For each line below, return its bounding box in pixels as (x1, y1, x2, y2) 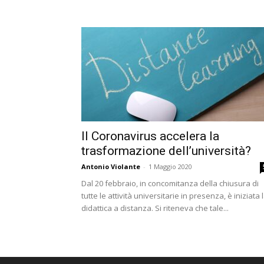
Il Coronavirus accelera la (81, 129, 219, 143)
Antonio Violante (81, 162, 140, 171)
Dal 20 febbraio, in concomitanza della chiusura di (81, 178, 259, 189)
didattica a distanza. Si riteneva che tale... (81, 203, 229, 213)
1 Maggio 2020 (148, 162, 192, 171)
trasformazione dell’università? (81, 144, 251, 158)
